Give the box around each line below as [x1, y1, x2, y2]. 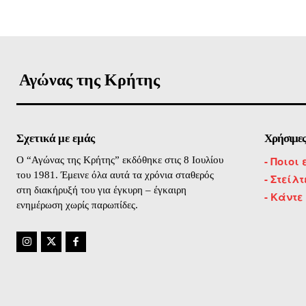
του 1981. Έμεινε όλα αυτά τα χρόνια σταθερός [16, 169, 214, 180]
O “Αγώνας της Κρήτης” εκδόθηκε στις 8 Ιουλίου [16, 154, 223, 165]
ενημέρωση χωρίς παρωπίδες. [16, 199, 138, 210]
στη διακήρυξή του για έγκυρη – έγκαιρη [16, 184, 186, 195]
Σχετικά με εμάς [16, 131, 95, 145]
